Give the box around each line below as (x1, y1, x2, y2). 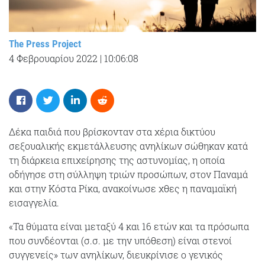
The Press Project (9, 37, 81, 50)
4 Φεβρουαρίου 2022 (9, 51, 98, 64)
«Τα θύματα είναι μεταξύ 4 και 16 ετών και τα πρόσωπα (9, 219, 249, 232)
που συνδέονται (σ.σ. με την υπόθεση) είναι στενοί (9, 234, 232, 247)
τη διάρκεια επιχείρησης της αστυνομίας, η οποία (9, 153, 225, 166)
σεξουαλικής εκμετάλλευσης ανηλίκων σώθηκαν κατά (9, 139, 248, 152)
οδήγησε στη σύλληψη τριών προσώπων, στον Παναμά (9, 167, 248, 180)
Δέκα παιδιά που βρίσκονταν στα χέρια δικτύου (9, 125, 215, 138)
